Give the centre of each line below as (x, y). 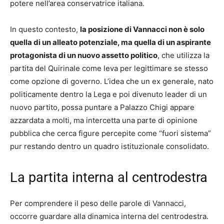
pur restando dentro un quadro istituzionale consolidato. (109, 146)
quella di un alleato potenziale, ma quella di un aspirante (110, 42)
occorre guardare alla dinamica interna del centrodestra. (109, 216)
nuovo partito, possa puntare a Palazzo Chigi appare (102, 107)
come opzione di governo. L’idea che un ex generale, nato (112, 81)
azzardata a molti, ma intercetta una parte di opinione (104, 120)
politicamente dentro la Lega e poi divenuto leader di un (108, 94)
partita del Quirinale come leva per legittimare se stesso (109, 68)
